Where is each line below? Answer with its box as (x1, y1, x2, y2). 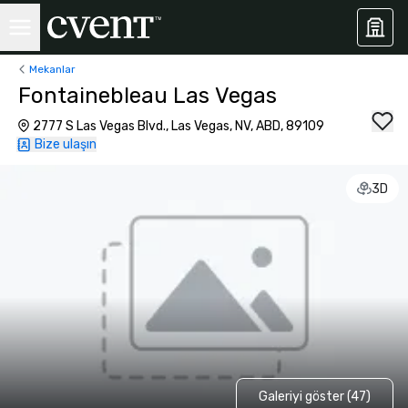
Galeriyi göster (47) (258, 388, 371, 404)
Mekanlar (29, 62, 76, 76)
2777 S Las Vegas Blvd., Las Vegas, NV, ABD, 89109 (33, 118, 324, 134)
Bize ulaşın (35, 137, 97, 152)
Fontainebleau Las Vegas (18, 83, 277, 108)
